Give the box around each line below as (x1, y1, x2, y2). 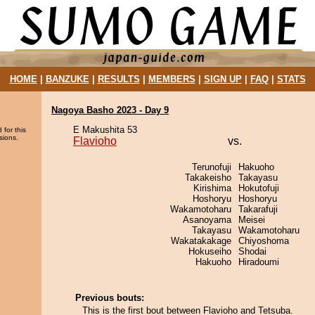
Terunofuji (192, 162, 231, 172)
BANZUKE (45, 74, 89, 84)
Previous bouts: (75, 292, 144, 303)
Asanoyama (183, 214, 231, 225)
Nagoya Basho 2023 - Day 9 (51, 105, 169, 115)
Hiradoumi (238, 257, 279, 267)
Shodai (238, 246, 266, 257)
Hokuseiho (188, 246, 231, 257)
